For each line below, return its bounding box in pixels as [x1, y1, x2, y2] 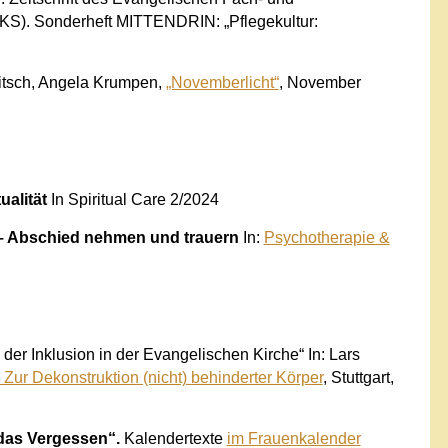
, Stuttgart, [322, 368, 394, 386]
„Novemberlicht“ [165, 73, 279, 91]
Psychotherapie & [263, 228, 390, 246]
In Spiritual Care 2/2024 [50, 190, 219, 208]
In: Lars [307, 345, 360, 363]
